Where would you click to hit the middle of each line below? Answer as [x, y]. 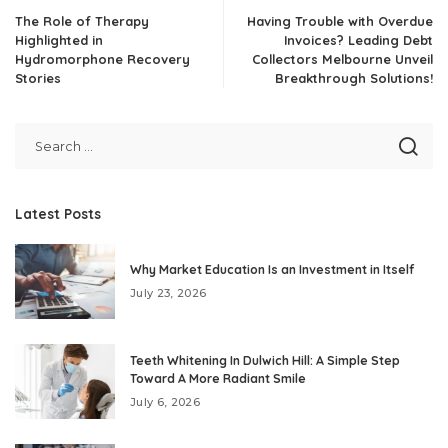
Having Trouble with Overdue [340, 20]
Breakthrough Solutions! [354, 77]
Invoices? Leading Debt [358, 39]
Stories [38, 77]
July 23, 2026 [168, 292]
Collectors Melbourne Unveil [342, 58]
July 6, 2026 [165, 401]
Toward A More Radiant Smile [218, 378]
